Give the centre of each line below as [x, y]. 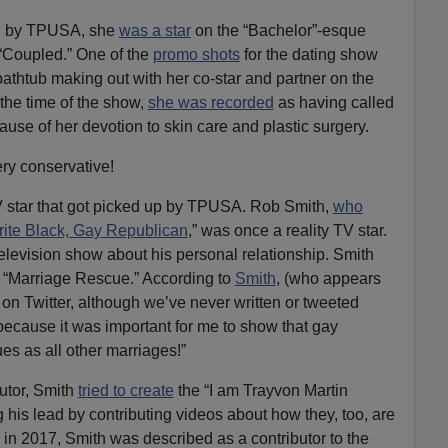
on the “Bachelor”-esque [278, 30]
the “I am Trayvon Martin [260, 390]
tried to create [125, 390]
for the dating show [308, 54]
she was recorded [210, 102]
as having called [333, 102]
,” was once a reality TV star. [287, 230]
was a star [154, 30]
